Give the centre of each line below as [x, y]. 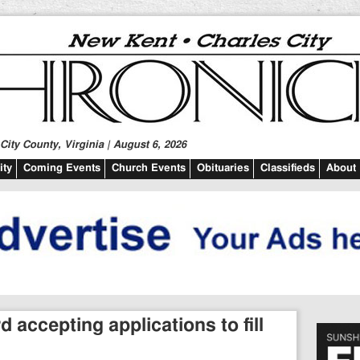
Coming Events [62, 168]
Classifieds [288, 168]
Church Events [149, 168]
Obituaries [223, 168]
